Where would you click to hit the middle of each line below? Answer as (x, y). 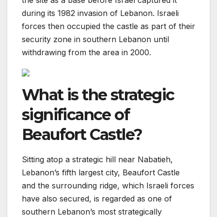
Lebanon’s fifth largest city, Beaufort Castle (101, 172)
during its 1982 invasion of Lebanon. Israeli (100, 13)
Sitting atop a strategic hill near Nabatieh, (97, 159)
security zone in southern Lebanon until (95, 39)
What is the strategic (98, 94)
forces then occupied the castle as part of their (108, 26)
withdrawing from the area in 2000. (86, 53)
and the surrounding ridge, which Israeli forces (108, 185)
